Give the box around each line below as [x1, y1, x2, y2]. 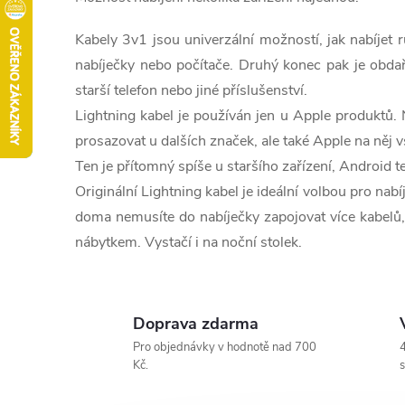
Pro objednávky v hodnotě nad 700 [133, 339, 316, 355]
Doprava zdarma [133, 313, 259, 334]
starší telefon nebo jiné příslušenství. [75, 80, 307, 100]
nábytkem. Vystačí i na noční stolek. [75, 232, 302, 252]
